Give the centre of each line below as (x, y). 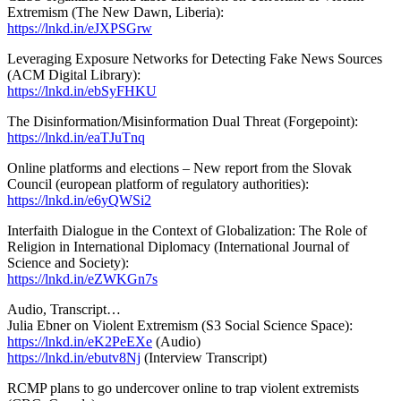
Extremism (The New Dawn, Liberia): (115, 12)
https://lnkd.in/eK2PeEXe (80, 341)
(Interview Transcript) (204, 357)
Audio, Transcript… (64, 309)
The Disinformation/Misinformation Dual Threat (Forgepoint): (183, 121)
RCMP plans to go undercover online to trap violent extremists (183, 388)
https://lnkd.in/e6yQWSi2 (79, 200)
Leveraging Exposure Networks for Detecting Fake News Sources (195, 58)
